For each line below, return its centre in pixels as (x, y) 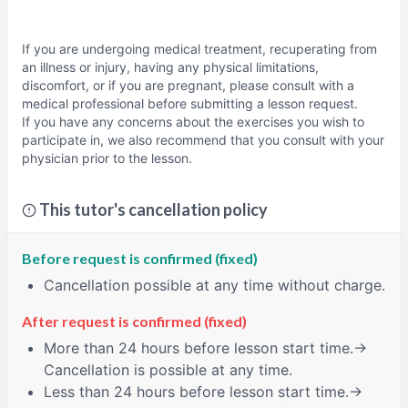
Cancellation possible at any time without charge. (214, 286)
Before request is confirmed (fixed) (140, 259)
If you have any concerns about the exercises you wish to (193, 122)
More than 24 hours (112, 347)
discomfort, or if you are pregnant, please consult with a (188, 86)
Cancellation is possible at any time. (168, 369)
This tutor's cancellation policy (153, 210)
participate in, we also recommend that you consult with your (203, 140)
